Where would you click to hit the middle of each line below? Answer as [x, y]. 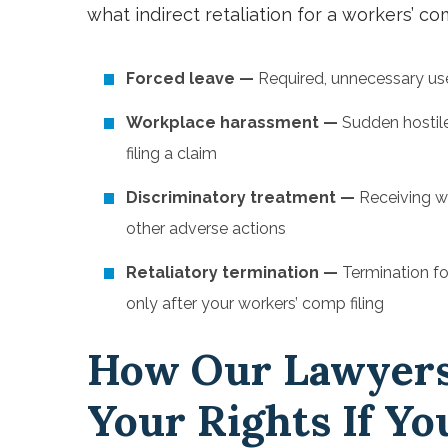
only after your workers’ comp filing [255, 303]
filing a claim [171, 153]
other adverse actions [206, 228]
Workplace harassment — [232, 122]
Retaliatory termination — [234, 272]
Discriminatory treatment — [240, 197]
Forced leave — [190, 78]
